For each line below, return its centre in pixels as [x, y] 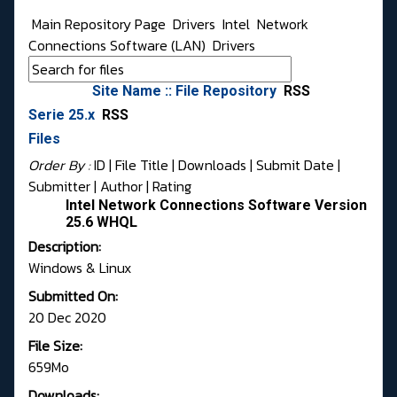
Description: [65, 247]
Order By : [61, 165]
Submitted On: [73, 296]
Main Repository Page [97, 24]
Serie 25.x [63, 115]
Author [121, 187]
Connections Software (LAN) [119, 46]
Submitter [59, 187]
